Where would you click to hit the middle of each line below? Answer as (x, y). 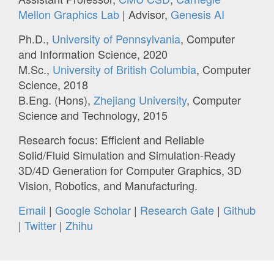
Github (239, 210)
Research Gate (177, 210)
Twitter (40, 225)
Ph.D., (35, 39)
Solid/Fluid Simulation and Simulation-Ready (127, 155)
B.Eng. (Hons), (56, 100)
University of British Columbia (124, 69)
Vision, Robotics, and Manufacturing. (108, 186)
